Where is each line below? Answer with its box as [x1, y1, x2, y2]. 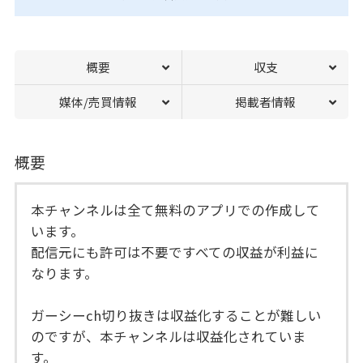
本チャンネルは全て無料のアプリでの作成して [31, 199, 321, 220]
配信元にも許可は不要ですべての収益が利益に [31, 241, 319, 262]
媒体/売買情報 [58, 93, 137, 111]
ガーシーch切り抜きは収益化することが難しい [31, 305, 322, 325]
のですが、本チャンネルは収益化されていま [31, 326, 307, 346]
